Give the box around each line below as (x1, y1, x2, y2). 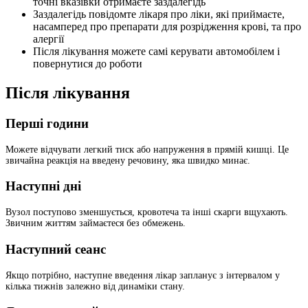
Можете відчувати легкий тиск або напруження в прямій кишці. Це (5, 144, 289, 155)
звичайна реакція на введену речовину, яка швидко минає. (5, 155, 250, 166)
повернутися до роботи (33, 58, 142, 70)
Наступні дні (5, 179, 81, 194)
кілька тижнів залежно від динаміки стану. (5, 280, 185, 291)
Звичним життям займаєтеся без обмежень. (5, 218, 186, 229)
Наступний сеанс (5, 241, 106, 256)
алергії (33, 33, 64, 45)
